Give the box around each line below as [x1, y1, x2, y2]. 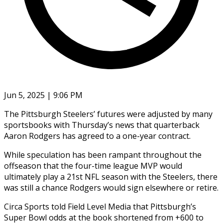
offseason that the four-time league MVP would [4, 160, 182, 171]
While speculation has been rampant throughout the [4, 149, 202, 160]
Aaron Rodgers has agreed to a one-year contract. [4, 130, 191, 141]
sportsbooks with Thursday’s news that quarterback [4, 119, 200, 130]
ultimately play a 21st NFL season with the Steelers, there [4, 171, 218, 182]
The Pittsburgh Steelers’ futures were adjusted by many [4, 108, 213, 119]
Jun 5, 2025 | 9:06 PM [4, 89, 83, 101]
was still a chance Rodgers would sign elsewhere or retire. [4, 182, 219, 193]
